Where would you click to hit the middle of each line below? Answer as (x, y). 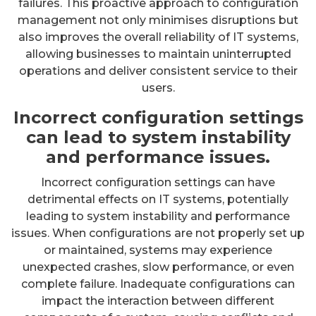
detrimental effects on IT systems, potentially (158, 199)
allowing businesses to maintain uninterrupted (158, 54)
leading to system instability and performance (158, 216)
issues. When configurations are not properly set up (158, 233)
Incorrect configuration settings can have (158, 182)
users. (158, 87)
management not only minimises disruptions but (158, 20)
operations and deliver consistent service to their (158, 71)
